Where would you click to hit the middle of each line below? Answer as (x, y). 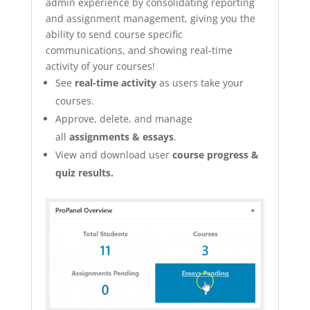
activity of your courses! (100, 66)
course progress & (215, 154)
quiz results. (84, 172)
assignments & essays (121, 136)
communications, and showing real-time (139, 50)
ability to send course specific (114, 34)
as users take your (200, 82)
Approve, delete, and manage (124, 118)
